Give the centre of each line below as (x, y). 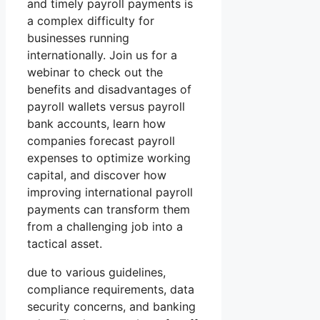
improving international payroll (110, 192)
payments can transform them (109, 210)
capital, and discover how (97, 175)
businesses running (78, 38)
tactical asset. (65, 244)
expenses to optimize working (109, 158)
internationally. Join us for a (102, 55)
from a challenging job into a (105, 227)
